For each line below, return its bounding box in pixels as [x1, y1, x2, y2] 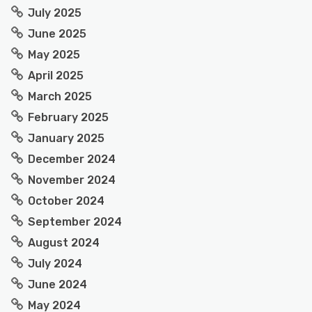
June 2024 [28, 278, 87, 291]
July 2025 [28, 6, 81, 19]
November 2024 [28, 173, 116, 187]
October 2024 [28, 194, 104, 208]
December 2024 [28, 153, 116, 166]
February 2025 [28, 111, 109, 124]
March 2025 [28, 90, 92, 103]
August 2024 [28, 236, 100, 249]
